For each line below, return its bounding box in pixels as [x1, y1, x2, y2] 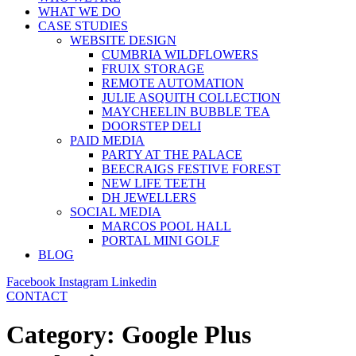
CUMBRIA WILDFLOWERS [102, 48, 258, 61]
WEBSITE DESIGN [70, 33, 176, 47]
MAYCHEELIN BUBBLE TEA [102, 105, 270, 118]
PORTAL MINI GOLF [102, 234, 219, 247]
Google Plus [122, 320, 251, 350]
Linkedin [111, 275, 157, 288]
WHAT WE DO [38, 5, 121, 18]
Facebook [6, 275, 56, 288]
